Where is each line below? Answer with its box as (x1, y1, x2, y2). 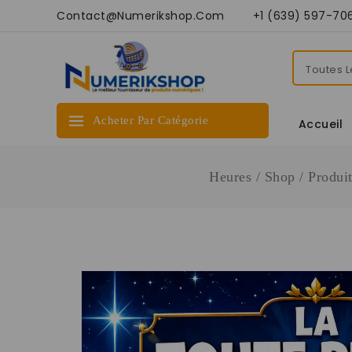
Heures (209, 169, 252, 185)
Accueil (298, 115, 343, 132)
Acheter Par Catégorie (92, 114, 208, 126)
